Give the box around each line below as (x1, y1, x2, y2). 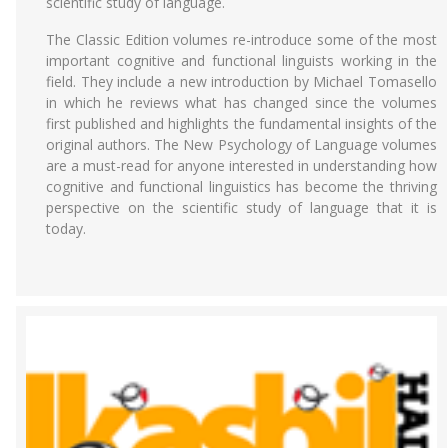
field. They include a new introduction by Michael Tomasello (46, 72, 437, 91)
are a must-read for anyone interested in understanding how (46, 156, 437, 175)
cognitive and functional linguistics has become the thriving (46, 177, 437, 196)
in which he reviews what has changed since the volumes (46, 93, 437, 112)
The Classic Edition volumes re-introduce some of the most (46, 30, 437, 49)
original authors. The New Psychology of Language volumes (46, 135, 437, 154)
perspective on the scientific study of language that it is (46, 198, 437, 217)
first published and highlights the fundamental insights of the (46, 114, 437, 133)
